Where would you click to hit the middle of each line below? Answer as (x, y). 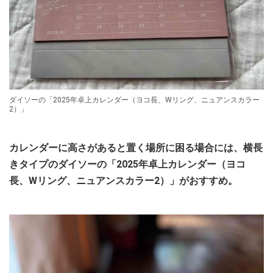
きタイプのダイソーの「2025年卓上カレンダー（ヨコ (127, 165)
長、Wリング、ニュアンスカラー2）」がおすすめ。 (123, 181)
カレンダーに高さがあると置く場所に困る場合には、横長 (136, 148)
